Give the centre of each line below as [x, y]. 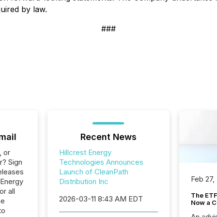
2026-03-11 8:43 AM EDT [101, 199]
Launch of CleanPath [93, 172]
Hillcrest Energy [85, 152]
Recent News [108, 137]
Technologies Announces [101, 162]
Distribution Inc [84, 181]
